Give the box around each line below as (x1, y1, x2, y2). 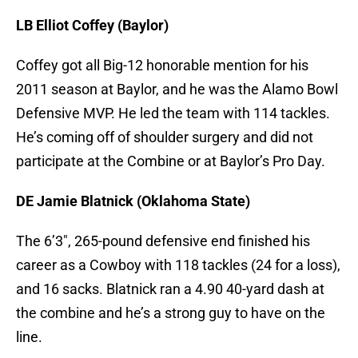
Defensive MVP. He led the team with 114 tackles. (16, 105, 330, 122)
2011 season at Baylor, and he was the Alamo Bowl (16, 81, 338, 98)
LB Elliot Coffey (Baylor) (16, 17, 169, 34)
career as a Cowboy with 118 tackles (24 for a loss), (16, 257, 340, 274)
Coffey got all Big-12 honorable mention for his (16, 57, 308, 74)
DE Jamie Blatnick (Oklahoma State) (16, 193, 250, 210)
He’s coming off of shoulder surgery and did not (16, 129, 313, 146)
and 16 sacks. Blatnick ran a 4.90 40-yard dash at (16, 280, 324, 298)
